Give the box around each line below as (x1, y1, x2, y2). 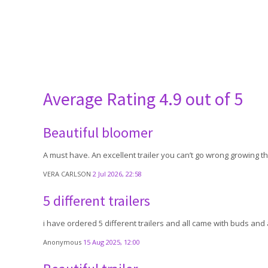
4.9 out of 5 (159, 87, 243, 110)
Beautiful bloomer (43, 123, 153, 142)
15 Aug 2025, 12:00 (83, 237, 140, 246)
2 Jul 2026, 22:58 (93, 169, 142, 178)
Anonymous (43, 237, 83, 246)
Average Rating (43, 87, 159, 110)
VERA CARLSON (43, 169, 93, 178)
